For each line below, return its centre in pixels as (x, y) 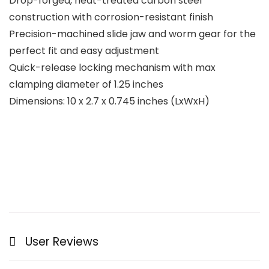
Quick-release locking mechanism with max (112, 68)
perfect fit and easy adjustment (84, 51)
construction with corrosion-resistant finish (111, 17)
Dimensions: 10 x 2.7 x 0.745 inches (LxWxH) (109, 101)
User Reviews (62, 242)
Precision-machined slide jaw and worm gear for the (132, 34)
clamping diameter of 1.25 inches (86, 85)
